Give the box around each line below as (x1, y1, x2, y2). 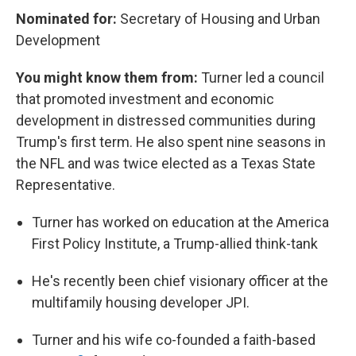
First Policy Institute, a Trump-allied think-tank (32, 235, 318, 252)
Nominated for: (16, 10, 117, 27)
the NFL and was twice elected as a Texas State (16, 155, 315, 172)
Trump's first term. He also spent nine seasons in (16, 133, 326, 150)
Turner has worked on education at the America (32, 214, 329, 230)
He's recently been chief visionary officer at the (32, 273, 328, 289)
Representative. (16, 176, 115, 193)
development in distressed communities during (16, 112, 315, 129)
